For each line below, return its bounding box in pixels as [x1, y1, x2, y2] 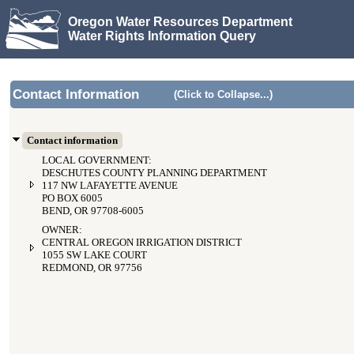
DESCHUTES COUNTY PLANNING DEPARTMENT [42, 168, 267, 179]
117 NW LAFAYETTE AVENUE [42, 180, 178, 191]
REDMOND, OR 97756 [42, 262, 142, 273]
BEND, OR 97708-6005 [42, 205, 144, 217]
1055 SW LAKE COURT [42, 250, 147, 261]
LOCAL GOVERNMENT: [42, 155, 152, 166]
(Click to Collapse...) [174, 88, 273, 100]
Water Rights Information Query [68, 28, 256, 43]
